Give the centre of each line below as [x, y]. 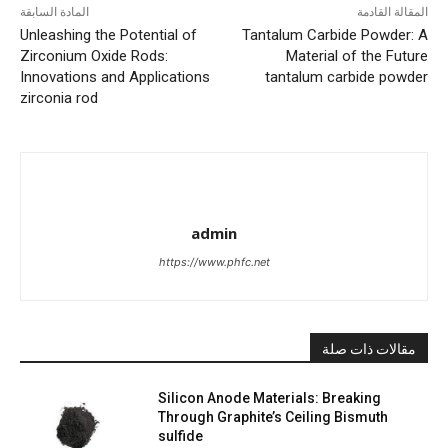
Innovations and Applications [115, 76]
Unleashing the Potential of [108, 34]
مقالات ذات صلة [369, 348]
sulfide [181, 435]
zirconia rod [59, 97]
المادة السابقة [54, 11]
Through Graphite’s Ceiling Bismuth [273, 416]
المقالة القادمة [392, 11]
